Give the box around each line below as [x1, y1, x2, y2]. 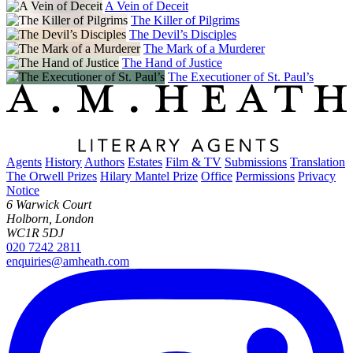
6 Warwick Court [6, 198, 91, 212]
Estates [128, 155, 162, 169]
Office [201, 169, 232, 184]
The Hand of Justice [122, 55, 222, 69]
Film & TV [165, 155, 221, 169]
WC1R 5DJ [6, 226, 64, 240]
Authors [84, 155, 124, 169]
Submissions [225, 155, 287, 169]
